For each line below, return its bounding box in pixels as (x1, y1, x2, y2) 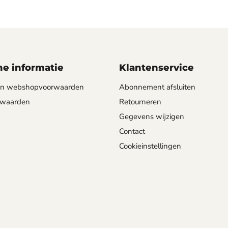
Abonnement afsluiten (119, 82, 195, 92)
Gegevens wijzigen (119, 111, 184, 122)
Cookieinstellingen (119, 141, 181, 151)
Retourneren (119, 97, 161, 107)
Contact (119, 126, 145, 136)
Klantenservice (119, 62, 194, 73)
